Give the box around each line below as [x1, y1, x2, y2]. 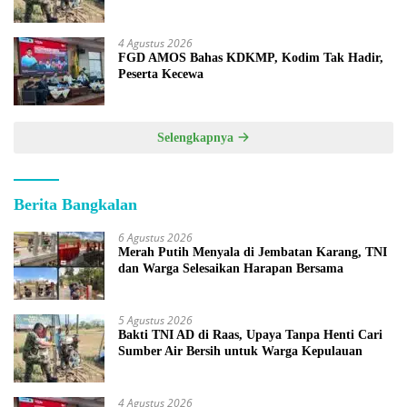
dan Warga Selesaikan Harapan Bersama [118, 262, 343, 276]
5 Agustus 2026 [118, 313, 193, 329]
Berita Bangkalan [14, 195, 137, 214]
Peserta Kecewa [118, 67, 203, 82]
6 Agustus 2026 [118, 230, 193, 246]
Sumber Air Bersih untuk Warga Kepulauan [118, 344, 362, 359]
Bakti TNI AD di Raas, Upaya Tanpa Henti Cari [118, 328, 382, 342]
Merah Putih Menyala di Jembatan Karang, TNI [118, 245, 387, 260]
